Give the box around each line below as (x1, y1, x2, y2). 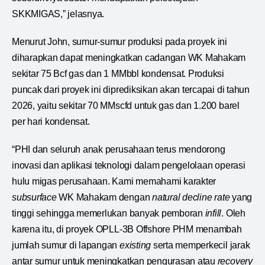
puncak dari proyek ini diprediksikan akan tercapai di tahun (12, 84, 250, 95)
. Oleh (221, 208, 245, 218)
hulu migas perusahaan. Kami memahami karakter (12, 176, 216, 186)
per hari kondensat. (12, 116, 90, 127)
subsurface (12, 192, 57, 202)
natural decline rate (152, 192, 230, 202)
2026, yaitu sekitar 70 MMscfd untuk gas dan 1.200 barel (12, 100, 240, 111)
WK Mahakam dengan (56, 192, 153, 202)
